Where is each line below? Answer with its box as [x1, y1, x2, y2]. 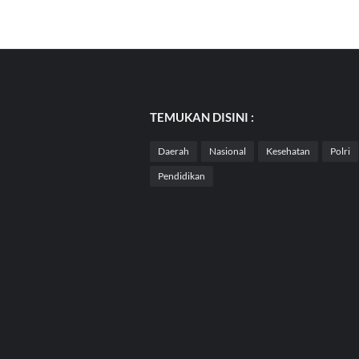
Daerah [158, 145, 189, 157]
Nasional [209, 145, 246, 157]
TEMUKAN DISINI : [150, 110, 254, 124]
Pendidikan [158, 170, 205, 182]
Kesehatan [266, 145, 310, 157]
